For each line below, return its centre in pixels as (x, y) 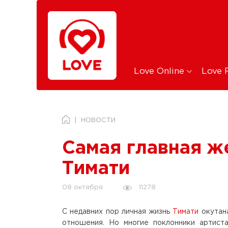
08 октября (82, 187)
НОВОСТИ (98, 120)
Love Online (160, 72)
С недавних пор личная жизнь (118, 211)
